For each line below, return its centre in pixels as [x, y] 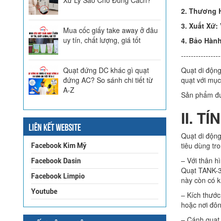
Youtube [44, 191]
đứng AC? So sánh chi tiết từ [108, 80]
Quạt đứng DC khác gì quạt [106, 70]
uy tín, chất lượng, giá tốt [102, 40]
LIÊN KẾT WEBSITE [55, 126]
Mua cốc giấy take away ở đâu [110, 30]
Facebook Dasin [56, 161]
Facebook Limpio [58, 176]
